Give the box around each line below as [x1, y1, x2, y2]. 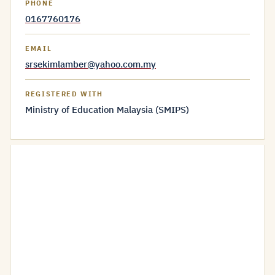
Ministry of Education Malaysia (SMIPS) [25, 104, 189, 115]
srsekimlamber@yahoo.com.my [25, 58, 156, 70]
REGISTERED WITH [25, 90, 103, 98]
